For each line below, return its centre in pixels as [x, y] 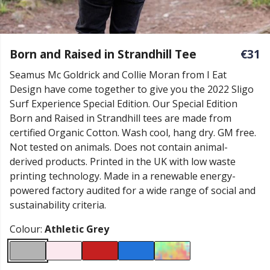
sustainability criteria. [58, 205]
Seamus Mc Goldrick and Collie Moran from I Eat [118, 75]
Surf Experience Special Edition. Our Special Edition [124, 104]
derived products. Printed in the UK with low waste [123, 162]
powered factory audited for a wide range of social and [133, 190]
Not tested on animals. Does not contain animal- [119, 147]
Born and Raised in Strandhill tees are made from [121, 118]
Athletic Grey [77, 229]
